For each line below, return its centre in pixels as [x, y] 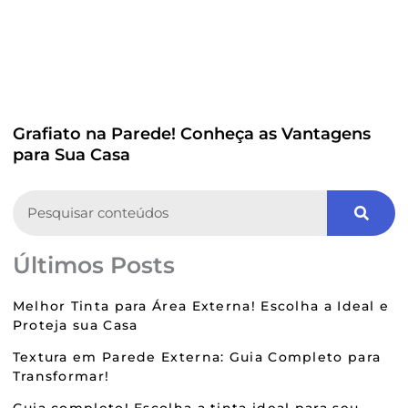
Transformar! [61, 376]
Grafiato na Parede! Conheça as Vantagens [191, 133]
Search [33, 198]
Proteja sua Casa [75, 325]
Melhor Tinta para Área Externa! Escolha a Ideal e [201, 306]
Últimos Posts [93, 265]
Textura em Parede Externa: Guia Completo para [197, 357]
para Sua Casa [71, 154]
